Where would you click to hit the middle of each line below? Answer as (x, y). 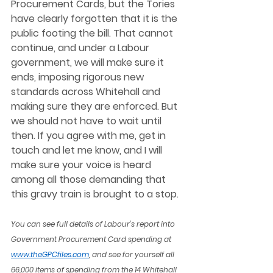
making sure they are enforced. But (95, 106)
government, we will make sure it (89, 62)
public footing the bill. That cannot (93, 33)
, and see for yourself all (133, 254)
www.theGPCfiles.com (50, 254)
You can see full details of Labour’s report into (94, 224)
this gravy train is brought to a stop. (96, 194)
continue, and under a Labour (81, 48)
